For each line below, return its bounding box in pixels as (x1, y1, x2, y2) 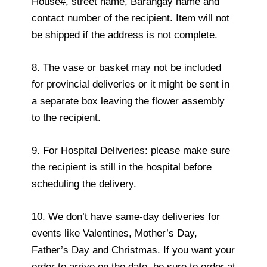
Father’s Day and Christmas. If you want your (32, 244, 235, 256)
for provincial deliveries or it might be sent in (32, 78, 229, 90)
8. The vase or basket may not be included (32, 61, 221, 73)
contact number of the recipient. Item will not (32, 12, 229, 24)
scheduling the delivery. (32, 178, 136, 190)
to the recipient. (32, 111, 101, 123)
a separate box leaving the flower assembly (32, 95, 225, 107)
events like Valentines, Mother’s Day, (32, 228, 197, 240)
